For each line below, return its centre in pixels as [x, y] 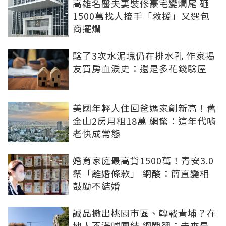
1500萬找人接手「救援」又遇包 [141, 16]
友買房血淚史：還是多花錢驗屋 [140, 68]
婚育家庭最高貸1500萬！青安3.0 [143, 161]
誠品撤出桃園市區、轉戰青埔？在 [145, 213]
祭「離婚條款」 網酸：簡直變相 [141, 173]
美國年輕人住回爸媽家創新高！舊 [145, 108]
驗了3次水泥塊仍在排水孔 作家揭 [144, 56]
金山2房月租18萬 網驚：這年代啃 [145, 121]
